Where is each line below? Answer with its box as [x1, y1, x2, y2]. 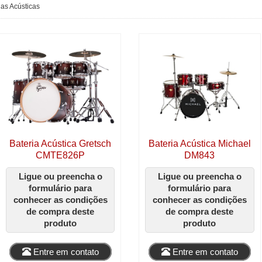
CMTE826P [36, 150, 85, 161]
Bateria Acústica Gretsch [9, 139, 112, 149]
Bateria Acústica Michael [148, 139, 251, 149]
